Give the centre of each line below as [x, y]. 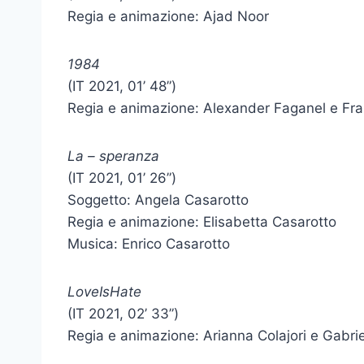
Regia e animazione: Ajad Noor [168, 16]
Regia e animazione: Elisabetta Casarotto [202, 222]
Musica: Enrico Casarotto [149, 244]
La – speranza [113, 156]
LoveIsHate [104, 292]
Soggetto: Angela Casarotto [158, 200]
